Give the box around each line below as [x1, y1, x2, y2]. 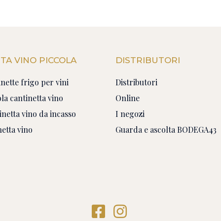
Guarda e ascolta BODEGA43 [115, 124, 217, 135]
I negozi [115, 109, 145, 119]
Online [115, 93, 140, 104]
